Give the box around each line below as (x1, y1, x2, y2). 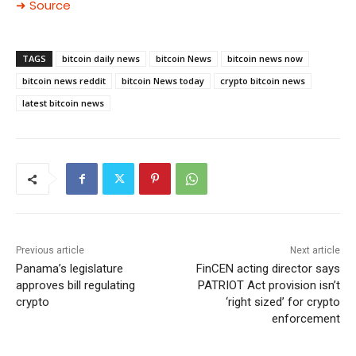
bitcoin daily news (62, 52, 140, 65)
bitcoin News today (122, 75, 204, 87)
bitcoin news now (227, 52, 303, 65)
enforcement (271, 311, 340, 327)
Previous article (16, 245, 84, 257)
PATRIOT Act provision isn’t (197, 278, 340, 293)
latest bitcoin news (22, 97, 104, 110)
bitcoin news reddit (22, 75, 106, 87)
